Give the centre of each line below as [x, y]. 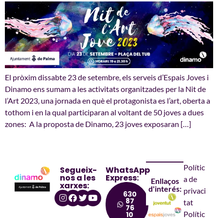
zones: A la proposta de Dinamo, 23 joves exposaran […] [98, 124]
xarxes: [75, 185]
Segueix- [79, 170]
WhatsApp [127, 170]
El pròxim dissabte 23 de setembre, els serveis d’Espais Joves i [107, 77]
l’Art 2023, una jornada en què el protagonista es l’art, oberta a [108, 101]
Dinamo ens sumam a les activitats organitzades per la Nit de [105, 89]
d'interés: [165, 188]
